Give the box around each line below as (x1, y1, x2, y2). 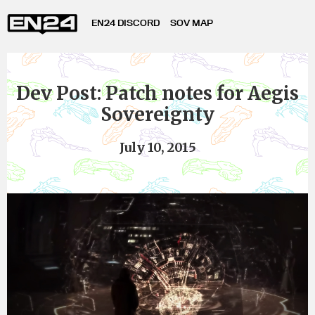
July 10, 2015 (119, 139, 196, 155)
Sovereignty (101, 103, 214, 126)
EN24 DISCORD (91, 17, 160, 28)
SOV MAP (170, 17, 213, 28)
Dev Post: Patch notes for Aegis (16, 82, 299, 105)
